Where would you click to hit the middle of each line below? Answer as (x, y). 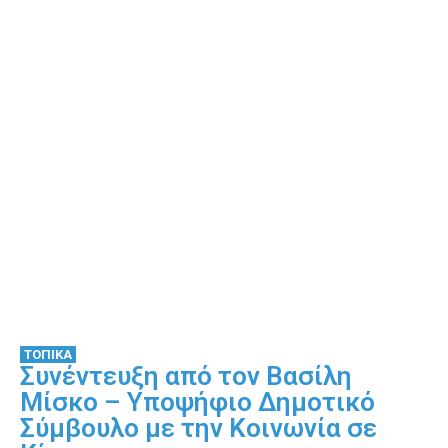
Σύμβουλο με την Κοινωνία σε (198, 427)
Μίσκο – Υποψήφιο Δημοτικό (197, 401)
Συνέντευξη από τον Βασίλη (186, 375)
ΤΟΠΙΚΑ (48, 354)
